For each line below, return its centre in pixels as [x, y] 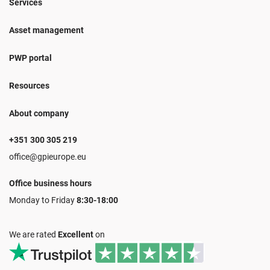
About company [39, 114]
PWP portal [30, 58]
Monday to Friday [43, 200]
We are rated [33, 235]
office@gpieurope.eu [48, 157]
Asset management [46, 30]
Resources [29, 86]
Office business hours [50, 184]
